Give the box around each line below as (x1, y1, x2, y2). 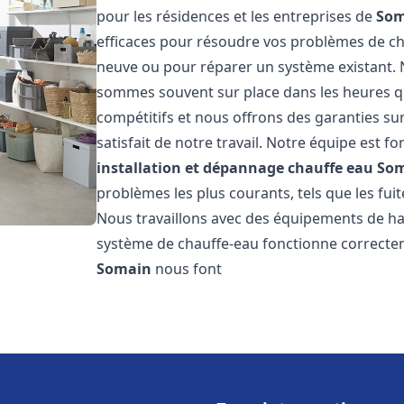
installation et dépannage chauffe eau (96, 158, 374, 178)
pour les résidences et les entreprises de (96, 6, 377, 26)
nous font (151, 259, 223, 279)
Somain (96, 259, 152, 279)
